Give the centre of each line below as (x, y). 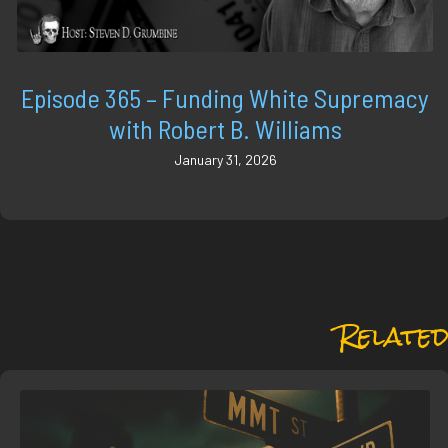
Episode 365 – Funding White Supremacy (225, 97)
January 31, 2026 (225, 159)
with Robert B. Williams (225, 128)
